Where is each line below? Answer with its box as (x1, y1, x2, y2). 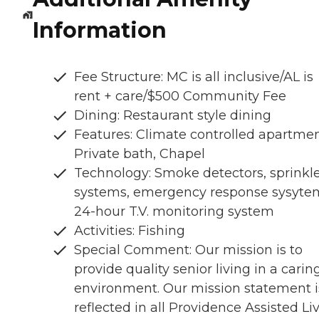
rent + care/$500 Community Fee (74, 88, 286, 105)
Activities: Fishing (74, 223, 185, 239)
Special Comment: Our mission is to (74, 242, 303, 258)
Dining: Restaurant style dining (74, 108, 271, 124)
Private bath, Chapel (74, 146, 205, 162)
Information (32, 17, 167, 44)
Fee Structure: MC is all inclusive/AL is (74, 69, 313, 85)
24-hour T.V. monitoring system (74, 204, 274, 220)
